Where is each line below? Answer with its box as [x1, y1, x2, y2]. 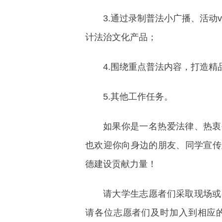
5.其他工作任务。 [103, 92, 173, 102]
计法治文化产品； [85, 32, 157, 42]
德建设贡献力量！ [85, 159, 157, 169]
